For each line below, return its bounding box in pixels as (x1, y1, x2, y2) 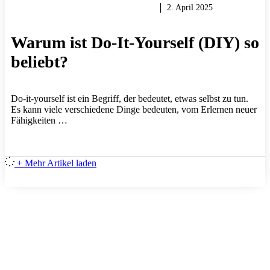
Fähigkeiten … (11, 115, 67, 125)
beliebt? (11, 52, 68, 71)
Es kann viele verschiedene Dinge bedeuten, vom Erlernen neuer (11, 104, 257, 115)
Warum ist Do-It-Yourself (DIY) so (11, 33, 259, 52)
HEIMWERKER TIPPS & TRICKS (17, 3, 148, 13)
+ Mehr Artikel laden (17, 157, 96, 168)
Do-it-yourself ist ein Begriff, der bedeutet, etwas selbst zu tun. (11, 93, 248, 104)
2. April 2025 (167, 3, 213, 13)
